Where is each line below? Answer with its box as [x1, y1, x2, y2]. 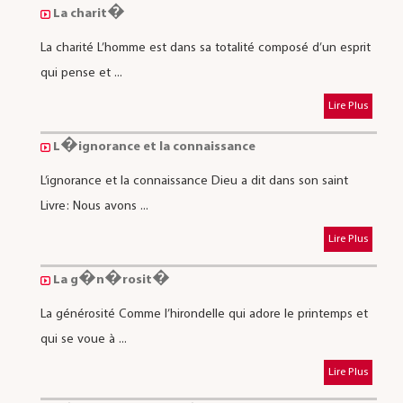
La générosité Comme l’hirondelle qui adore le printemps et [40, 305, 368, 323]
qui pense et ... [40, 64, 122, 82]
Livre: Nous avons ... [40, 197, 148, 215]
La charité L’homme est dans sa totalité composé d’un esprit [40, 39, 371, 57]
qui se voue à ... [40, 330, 127, 348]
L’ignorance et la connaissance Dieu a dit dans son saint [40, 172, 348, 190]
